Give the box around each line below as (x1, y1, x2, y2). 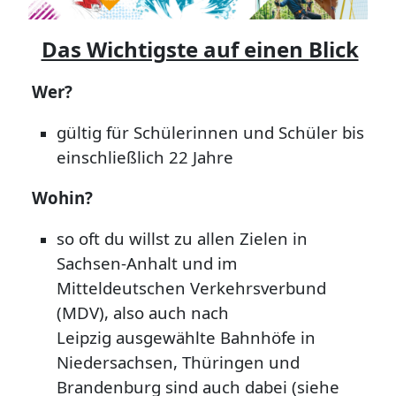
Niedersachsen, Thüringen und (57, 351, 300, 374)
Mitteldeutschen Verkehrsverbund (57, 277, 326, 300)
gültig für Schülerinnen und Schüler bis (57, 121, 364, 144)
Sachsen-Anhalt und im (57, 252, 237, 275)
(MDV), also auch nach (57, 301, 229, 324)
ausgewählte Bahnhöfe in (116, 326, 316, 349)
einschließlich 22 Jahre (57, 146, 233, 169)
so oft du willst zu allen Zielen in (57, 227, 308, 250)
